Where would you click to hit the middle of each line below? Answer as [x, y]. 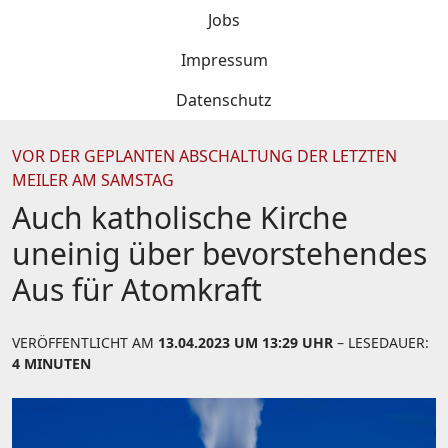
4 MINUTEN [51, 363]
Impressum [224, 60]
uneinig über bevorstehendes [219, 253]
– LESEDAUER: [381, 342]
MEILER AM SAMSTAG [93, 180]
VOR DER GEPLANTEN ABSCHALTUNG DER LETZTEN [204, 156]
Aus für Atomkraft [137, 289]
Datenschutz [224, 100]
